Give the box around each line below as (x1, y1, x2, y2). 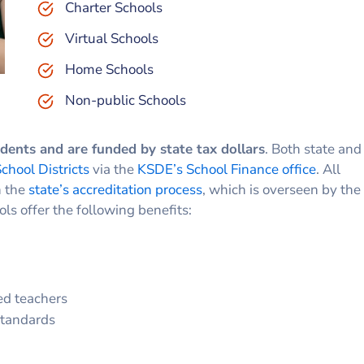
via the (89, 159, 137, 179)
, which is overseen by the (202, 180, 361, 199)
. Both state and (265, 139, 362, 158)
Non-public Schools (64, 90, 186, 110)
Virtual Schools (64, 28, 158, 48)
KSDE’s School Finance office (137, 159, 316, 179)
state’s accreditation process (28, 180, 202, 199)
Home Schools (64, 59, 154, 79)
